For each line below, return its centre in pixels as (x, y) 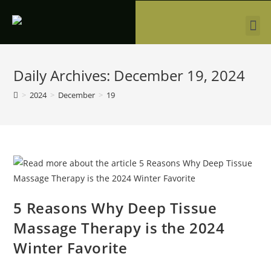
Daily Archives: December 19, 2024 (129, 75)
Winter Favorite (70, 248)
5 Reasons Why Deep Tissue (115, 208)
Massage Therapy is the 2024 (119, 228)
